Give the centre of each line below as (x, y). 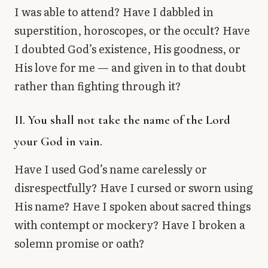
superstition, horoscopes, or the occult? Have (132, 30)
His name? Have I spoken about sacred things (133, 206)
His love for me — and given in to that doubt (130, 67)
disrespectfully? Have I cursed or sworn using (134, 187)
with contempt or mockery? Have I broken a (130, 224)
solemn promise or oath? (80, 243)
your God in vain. (58, 141)
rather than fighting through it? (98, 86)
